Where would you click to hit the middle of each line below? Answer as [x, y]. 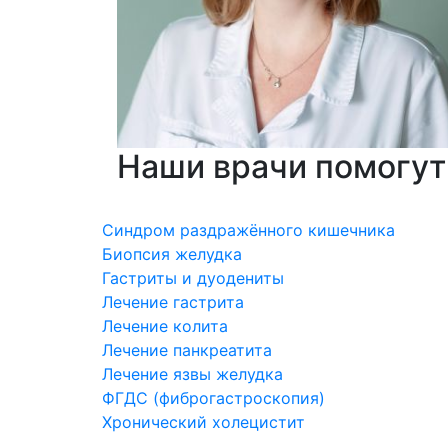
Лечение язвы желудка [192, 374]
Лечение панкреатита [187, 350]
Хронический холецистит [203, 422]
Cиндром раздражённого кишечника [248, 230]
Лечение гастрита [173, 302]
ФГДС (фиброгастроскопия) [213, 398]
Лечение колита [165, 326]
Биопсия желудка [172, 254]
